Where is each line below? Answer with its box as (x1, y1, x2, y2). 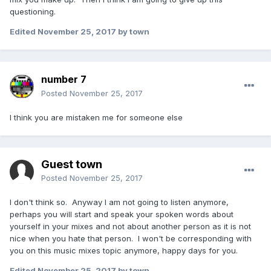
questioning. (10, 7, 56, 17)
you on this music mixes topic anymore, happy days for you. (10, 246, 240, 256)
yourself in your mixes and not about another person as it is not (10, 221, 251, 232)
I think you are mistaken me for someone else (10, 113, 183, 123)
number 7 (41, 73, 87, 86)
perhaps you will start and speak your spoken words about (10, 209, 233, 220)
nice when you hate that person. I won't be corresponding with (10, 233, 252, 244)
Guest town (41, 158, 102, 171)
